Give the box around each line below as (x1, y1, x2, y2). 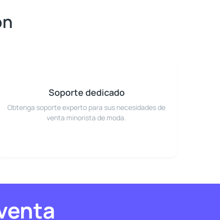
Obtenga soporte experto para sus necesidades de (7, 103, 165, 112)
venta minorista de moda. (47, 113, 126, 123)
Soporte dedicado (48, 86, 125, 99)
